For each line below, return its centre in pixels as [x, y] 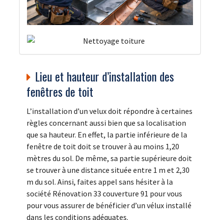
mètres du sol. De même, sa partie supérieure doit [109, 158]
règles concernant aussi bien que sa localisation [106, 123]
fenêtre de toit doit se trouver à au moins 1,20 [103, 147]
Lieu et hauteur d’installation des [104, 76]
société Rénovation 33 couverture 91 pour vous [104, 194]
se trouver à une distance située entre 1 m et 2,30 [108, 170]
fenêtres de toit [60, 92]
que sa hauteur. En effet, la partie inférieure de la [107, 135]
